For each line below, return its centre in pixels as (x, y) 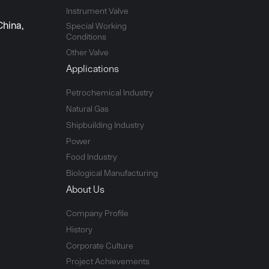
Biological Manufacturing (112, 173)
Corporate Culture (99, 245)
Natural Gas (87, 109)
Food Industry (91, 157)
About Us (85, 189)
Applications (92, 68)
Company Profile (97, 213)
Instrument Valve (97, 11)
